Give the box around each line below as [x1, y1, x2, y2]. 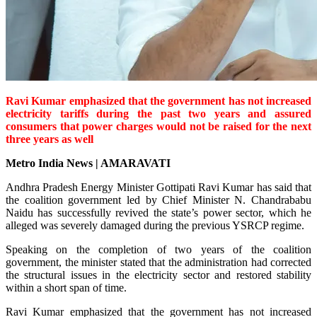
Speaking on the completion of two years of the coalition [6, 243, 311, 255]
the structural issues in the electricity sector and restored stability [6, 268, 311, 281]
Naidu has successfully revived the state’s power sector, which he [6, 206, 311, 219]
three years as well [6, 132, 93, 145]
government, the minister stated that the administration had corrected [6, 255, 311, 268]
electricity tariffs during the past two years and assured [6, 107, 311, 120]
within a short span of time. [6, 281, 127, 294]
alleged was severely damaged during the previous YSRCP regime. [6, 219, 304, 231]
